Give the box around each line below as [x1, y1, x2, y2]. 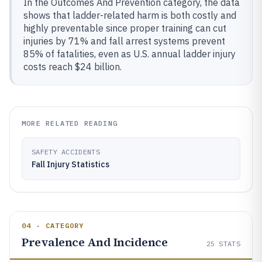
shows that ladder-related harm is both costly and [23, 9, 236, 21]
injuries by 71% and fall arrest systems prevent [23, 35, 225, 47]
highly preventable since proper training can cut [23, 22, 226, 34]
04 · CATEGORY [22, 221, 84, 230]
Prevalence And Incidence [22, 234, 167, 250]
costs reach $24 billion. [23, 61, 122, 73]
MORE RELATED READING [22, 119, 118, 127]
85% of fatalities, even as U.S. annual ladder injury [23, 48, 236, 60]
